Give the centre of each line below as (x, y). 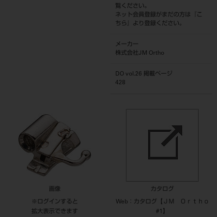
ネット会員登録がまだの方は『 (156, 15)
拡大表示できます (55, 212)
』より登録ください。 (156, 24)
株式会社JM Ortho (140, 53)
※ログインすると (55, 202)
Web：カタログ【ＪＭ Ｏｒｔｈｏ (162, 202)
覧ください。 (133, 6)
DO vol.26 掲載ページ (144, 74)
